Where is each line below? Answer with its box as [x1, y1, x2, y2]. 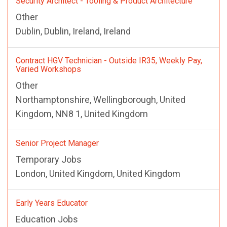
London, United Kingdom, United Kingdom [16, 168, 180, 179]
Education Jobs [16, 213, 78, 224]
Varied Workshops [16, 64, 81, 74]
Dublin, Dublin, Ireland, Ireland [16, 25, 131, 36]
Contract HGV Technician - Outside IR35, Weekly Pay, [16, 55, 202, 65]
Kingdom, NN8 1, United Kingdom [16, 108, 148, 119]
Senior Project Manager [16, 138, 99, 148]
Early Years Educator [16, 198, 88, 208]
